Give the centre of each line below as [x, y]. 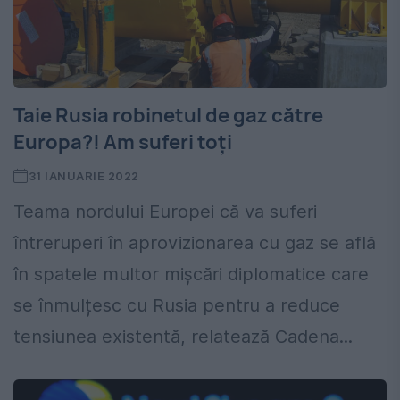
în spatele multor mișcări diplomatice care [191, 275]
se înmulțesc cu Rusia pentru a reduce [177, 306]
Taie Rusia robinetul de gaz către [168, 116]
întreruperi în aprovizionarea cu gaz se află [195, 243]
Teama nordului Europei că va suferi [165, 212]
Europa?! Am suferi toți [123, 142]
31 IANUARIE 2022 [83, 176]
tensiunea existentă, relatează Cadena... [183, 337]
